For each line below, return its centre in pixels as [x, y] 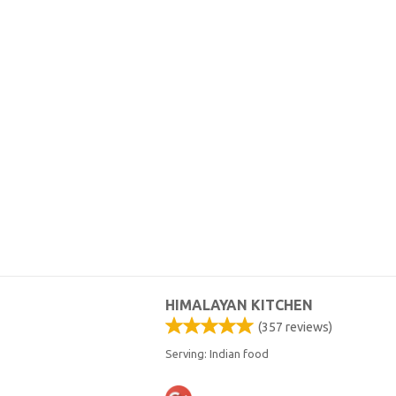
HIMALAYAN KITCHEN [239, 305]
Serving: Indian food [217, 354]
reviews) [308, 327]
